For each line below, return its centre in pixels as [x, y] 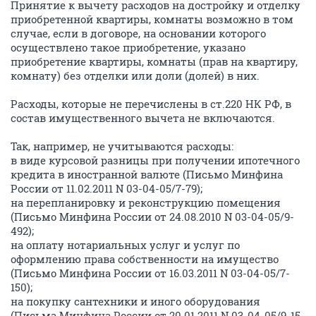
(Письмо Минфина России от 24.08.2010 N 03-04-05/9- [152, 216]
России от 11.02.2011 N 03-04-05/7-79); [107, 188]
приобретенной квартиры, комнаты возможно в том [152, 19]
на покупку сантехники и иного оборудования [135, 301]
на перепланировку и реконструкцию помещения [146, 202]
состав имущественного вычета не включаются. [143, 117]
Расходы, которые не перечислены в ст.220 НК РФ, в [151, 103]
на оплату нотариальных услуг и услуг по [125, 244]
